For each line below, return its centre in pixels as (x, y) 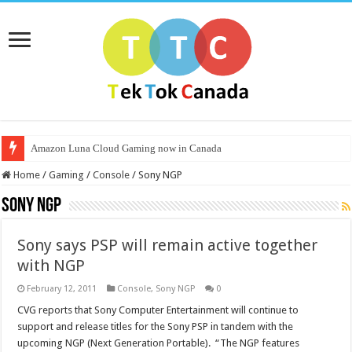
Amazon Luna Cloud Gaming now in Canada (126, 148)
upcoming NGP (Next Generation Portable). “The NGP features (159, 343)
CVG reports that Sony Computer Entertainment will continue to (158, 310)
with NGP (51, 266)
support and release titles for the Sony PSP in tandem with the (156, 326)
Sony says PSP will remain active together (168, 245)
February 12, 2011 (62, 289)
